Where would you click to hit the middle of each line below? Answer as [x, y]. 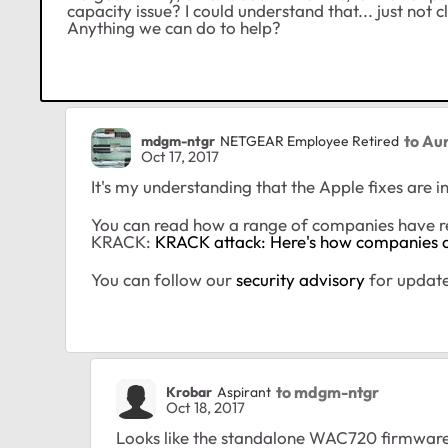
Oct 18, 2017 [205, 408]
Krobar [189, 391]
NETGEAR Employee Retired [309, 140]
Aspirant [244, 391]
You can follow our [163, 280]
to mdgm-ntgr [327, 391]
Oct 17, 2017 [180, 157]
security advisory [300, 280]
